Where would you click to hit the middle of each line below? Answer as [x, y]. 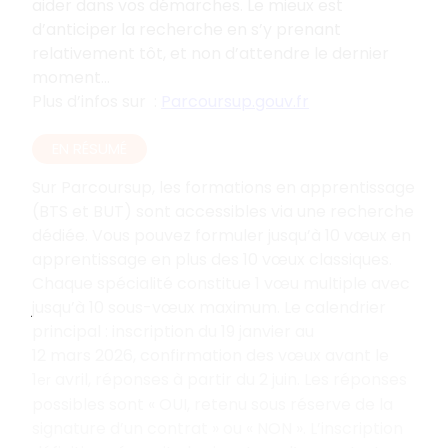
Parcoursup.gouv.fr [235, 101]
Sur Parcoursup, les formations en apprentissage [223, 187]
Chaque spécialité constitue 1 [146, 283]
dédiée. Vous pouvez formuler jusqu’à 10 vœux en [221, 235]
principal [66, 331]
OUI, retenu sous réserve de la [276, 404]
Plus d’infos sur [91, 101]
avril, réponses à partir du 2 [161, 379]
